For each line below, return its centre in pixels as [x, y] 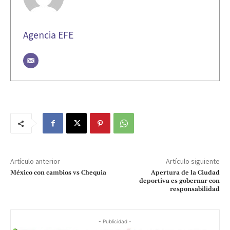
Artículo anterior [35, 161]
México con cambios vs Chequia [58, 173]
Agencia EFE [48, 35]
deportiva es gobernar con [179, 181]
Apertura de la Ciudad [185, 173]
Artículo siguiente [193, 161]
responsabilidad [195, 189]
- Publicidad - [115, 222]
